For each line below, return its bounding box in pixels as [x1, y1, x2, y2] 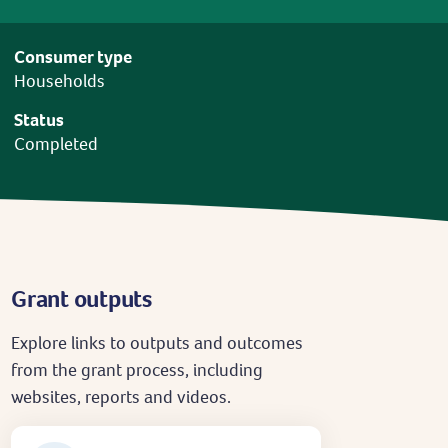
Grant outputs [11, 283, 152, 314]
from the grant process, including [11, 358, 263, 381]
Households [13, 69, 105, 92]
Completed [13, 132, 98, 155]
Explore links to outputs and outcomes [11, 331, 303, 354]
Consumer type [13, 45, 132, 68]
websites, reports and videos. [11, 385, 231, 408]
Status [13, 108, 64, 131]
